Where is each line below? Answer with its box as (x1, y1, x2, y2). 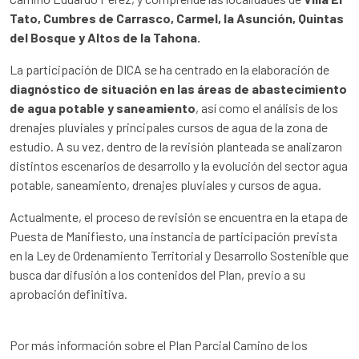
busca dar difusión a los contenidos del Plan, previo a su (10, 267, 305, 283)
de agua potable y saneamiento (10, 100, 196, 116)
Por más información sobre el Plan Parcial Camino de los (10, 337, 308, 353)
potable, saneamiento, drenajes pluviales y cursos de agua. (10, 177, 324, 193)
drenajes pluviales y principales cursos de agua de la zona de (10, 119, 328, 135)
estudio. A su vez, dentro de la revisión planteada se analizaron (10, 139, 342, 155)
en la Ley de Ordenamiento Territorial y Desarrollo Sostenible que (10, 248, 349, 264)
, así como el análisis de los (196, 100, 338, 116)
